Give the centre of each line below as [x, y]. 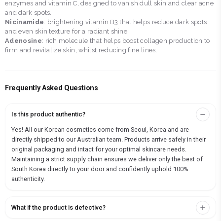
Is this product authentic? [48, 114]
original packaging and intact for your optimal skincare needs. [99, 149]
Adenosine [23, 41]
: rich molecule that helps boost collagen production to [126, 41]
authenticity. [28, 179]
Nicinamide [25, 22]
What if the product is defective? [58, 207]
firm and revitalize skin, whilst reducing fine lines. [81, 50]
